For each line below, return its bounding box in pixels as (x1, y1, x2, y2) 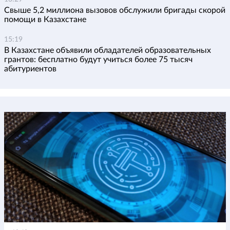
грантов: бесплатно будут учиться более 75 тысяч (4, 55, 193, 64)
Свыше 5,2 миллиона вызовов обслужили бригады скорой (4, 6, 225, 15)
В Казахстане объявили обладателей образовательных (4, 46, 211, 55)
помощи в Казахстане (4, 15, 86, 24)
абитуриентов (4, 65, 56, 73)
